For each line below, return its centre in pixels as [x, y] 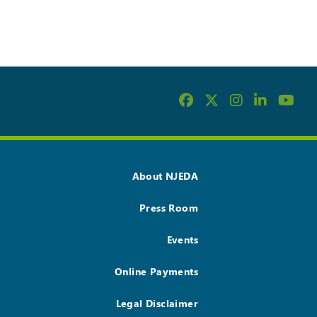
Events [182, 240]
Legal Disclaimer [157, 303]
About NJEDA [165, 176]
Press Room [169, 208]
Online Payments [156, 271]
